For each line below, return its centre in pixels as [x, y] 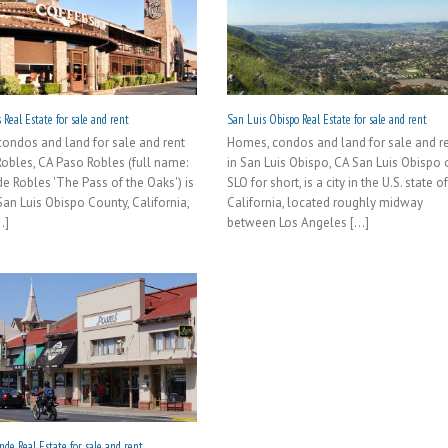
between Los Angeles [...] [298, 223]
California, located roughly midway [325, 203]
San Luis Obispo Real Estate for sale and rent [327, 120]
